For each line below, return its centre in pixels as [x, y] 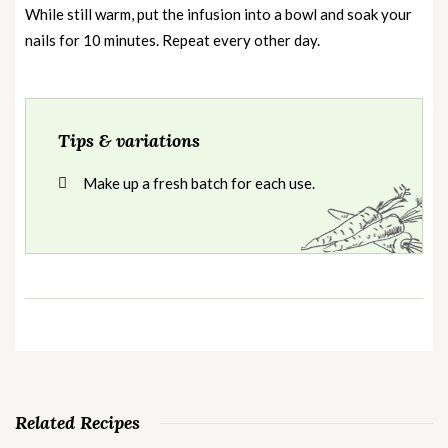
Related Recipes [77, 423]
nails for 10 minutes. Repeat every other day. [172, 40]
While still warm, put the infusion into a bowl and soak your [218, 14]
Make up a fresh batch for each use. [199, 183]
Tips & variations [129, 141]
